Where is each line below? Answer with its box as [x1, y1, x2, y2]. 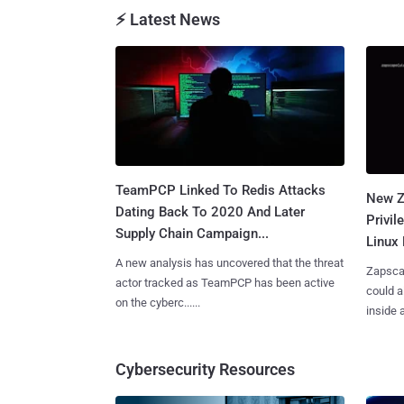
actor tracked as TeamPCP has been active [115, 275, 335, 289]
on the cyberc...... [115, 295, 200, 309]
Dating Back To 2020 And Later [115, 203, 305, 220]
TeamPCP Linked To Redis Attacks [115, 181, 326, 198]
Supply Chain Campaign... [115, 225, 269, 242]
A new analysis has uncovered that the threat [115, 255, 344, 270]
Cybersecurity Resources [115, 360, 295, 380]
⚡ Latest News [115, 9, 220, 29]
